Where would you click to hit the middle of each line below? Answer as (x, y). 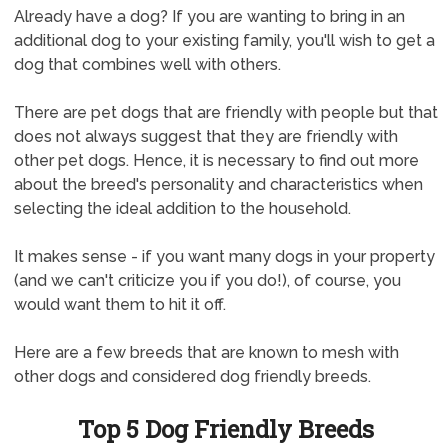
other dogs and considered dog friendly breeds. (192, 376)
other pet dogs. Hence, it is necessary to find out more (216, 160)
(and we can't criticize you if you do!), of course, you (207, 280)
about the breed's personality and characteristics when (218, 184)
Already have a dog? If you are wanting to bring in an (209, 16)
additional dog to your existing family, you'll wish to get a (224, 40)
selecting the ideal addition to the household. (182, 208)
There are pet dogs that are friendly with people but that (225, 112)
